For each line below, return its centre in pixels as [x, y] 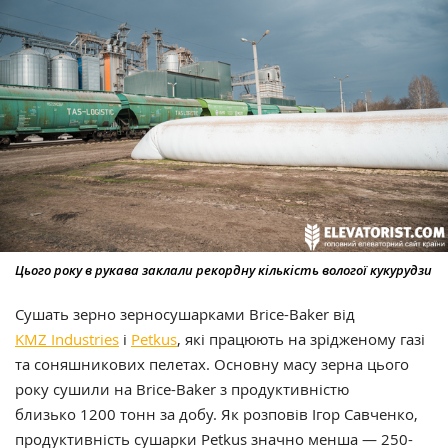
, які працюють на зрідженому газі [301, 338]
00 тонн [129, 413]
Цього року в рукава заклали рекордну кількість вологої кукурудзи [223, 269]
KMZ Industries [67, 338]
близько [47, 413]
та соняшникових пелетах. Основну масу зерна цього [212, 363]
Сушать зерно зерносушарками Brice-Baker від [185, 313]
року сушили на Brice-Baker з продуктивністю [182, 388]
